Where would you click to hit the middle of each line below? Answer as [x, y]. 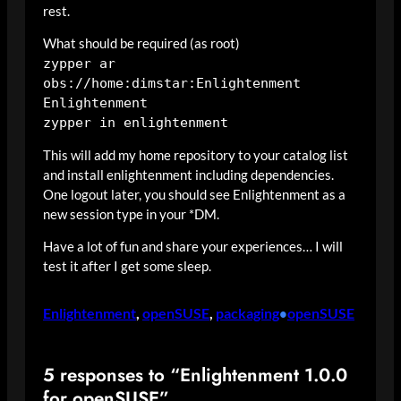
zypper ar [79, 64]
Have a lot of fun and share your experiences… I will [193, 247]
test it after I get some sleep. [127, 267]
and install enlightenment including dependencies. [188, 175]
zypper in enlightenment [136, 123]
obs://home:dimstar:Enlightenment [172, 83]
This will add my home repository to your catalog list [196, 155]
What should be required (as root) [141, 44]
